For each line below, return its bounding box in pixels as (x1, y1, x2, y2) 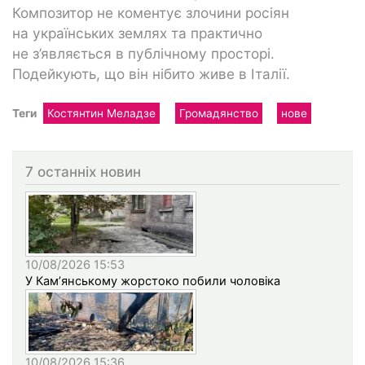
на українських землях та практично (12, 24, 262, 42)
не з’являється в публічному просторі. (12, 44, 275, 62)
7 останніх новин (25, 162, 141, 180)
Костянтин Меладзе (47, 106, 156, 120)
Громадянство (178, 106, 258, 120)
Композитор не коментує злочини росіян (12, 3, 289, 21)
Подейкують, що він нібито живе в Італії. (12, 64, 290, 82)
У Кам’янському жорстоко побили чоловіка (25, 274, 280, 289)
